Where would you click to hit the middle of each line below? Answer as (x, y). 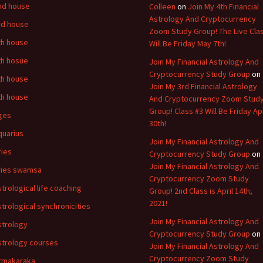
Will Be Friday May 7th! (188, 43)
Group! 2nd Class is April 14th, (201, 190)
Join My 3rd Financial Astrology (203, 86)
